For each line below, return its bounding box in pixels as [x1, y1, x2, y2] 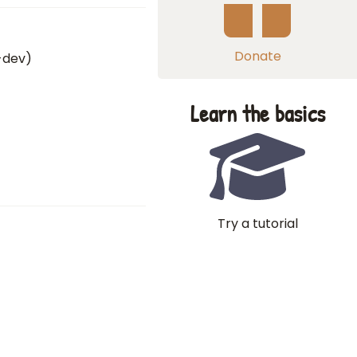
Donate [233, 47, 281, 65]
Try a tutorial [217, 214, 298, 233]
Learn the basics [190, 98, 325, 129]
